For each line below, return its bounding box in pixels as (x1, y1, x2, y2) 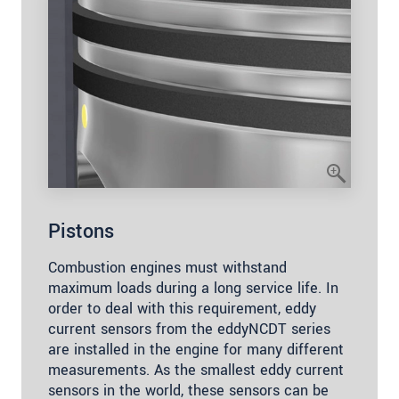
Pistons (48, 217, 114, 247)
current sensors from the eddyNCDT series (48, 319, 330, 340)
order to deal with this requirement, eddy (48, 298, 316, 320)
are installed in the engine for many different (48, 339, 344, 361)
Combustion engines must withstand (48, 257, 287, 279)
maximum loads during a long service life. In (48, 278, 338, 299)
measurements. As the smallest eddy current (48, 360, 344, 381)
